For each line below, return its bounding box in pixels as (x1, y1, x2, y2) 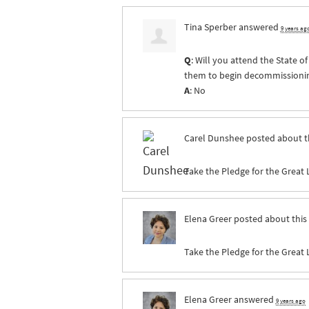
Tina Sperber (183, 20, 237, 34)
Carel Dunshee (183, 131, 244, 146)
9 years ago (275, 297, 306, 306)
